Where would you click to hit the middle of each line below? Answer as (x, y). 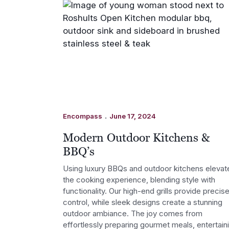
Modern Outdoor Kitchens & (136, 138)
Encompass (83, 116)
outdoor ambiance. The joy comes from (133, 213)
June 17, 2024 (133, 116)
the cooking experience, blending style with (139, 179)
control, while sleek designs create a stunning (143, 202)
